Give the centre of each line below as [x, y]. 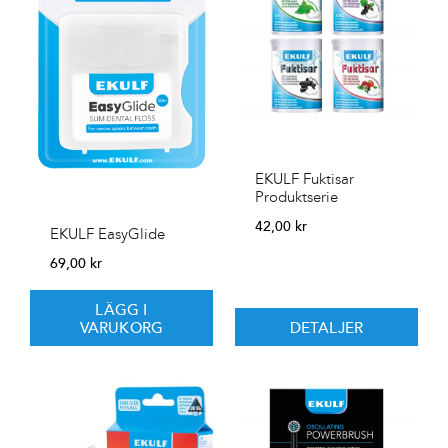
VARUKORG [121, 327]
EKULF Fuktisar [304, 179]
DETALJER [326, 327]
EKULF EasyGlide [107, 234]
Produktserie [296, 197]
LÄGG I [121, 309]
